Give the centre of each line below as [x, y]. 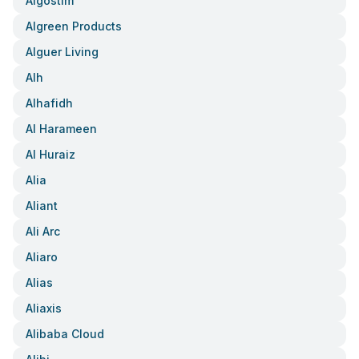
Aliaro [42, 257]
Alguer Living [62, 52]
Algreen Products [74, 26]
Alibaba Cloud [65, 334]
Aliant [42, 206]
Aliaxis [44, 308]
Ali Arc [43, 231]
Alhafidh [49, 103]
